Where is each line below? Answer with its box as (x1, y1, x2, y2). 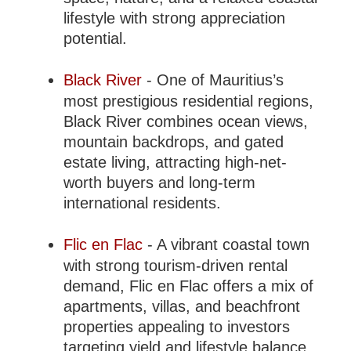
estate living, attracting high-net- (63, 153, 288, 171)
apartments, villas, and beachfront (63, 297, 301, 315)
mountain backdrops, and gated (63, 132, 284, 150)
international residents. (63, 194, 222, 212)
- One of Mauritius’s (142, 71, 284, 89)
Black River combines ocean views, (63, 112, 309, 130)
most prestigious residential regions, (63, 92, 314, 110)
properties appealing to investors (63, 317, 291, 335)
